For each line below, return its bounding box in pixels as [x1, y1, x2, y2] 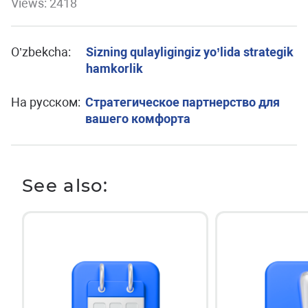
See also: [22, 174, 109, 197]
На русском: [11, 94, 80, 109]
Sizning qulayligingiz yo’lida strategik [86, 44, 294, 59]
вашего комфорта [85, 111, 191, 126]
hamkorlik [86, 60, 144, 76]
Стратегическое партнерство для [85, 94, 280, 109]
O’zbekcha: [11, 44, 71, 59]
